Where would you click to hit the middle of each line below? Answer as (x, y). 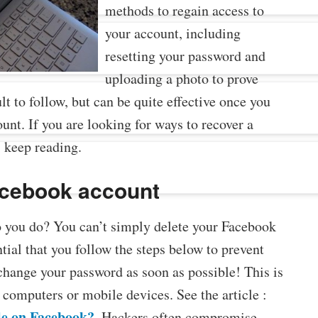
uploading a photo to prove (181, 79)
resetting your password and (185, 56)
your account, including (172, 33)
